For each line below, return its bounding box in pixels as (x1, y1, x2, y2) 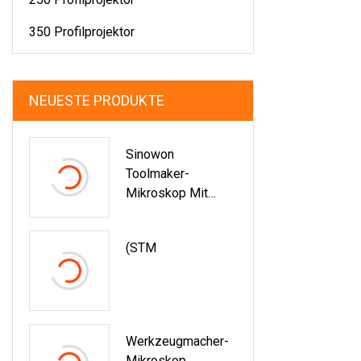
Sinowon (126, 146, 174, 162)
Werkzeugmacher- (126, 333, 229, 349)
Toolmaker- (126, 165, 189, 181)
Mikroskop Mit (126, 185, 208, 201)
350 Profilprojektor (29, 23, 135, 39)
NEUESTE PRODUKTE (29, 91, 164, 109)
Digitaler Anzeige (126, 204, 223, 220)
